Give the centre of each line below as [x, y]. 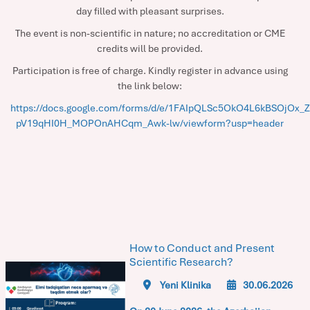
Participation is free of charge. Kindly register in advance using [150, 71]
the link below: [150, 86]
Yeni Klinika [184, 285]
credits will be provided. [150, 48]
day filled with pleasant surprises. [150, 11]
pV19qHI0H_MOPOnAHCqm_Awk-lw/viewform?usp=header [150, 123]
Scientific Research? [181, 262]
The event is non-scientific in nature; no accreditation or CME [150, 33]
